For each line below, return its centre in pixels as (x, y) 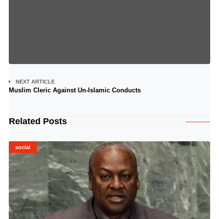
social (22, 147)
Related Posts (38, 121)
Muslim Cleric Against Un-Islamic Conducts (75, 90)
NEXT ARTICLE (35, 82)
